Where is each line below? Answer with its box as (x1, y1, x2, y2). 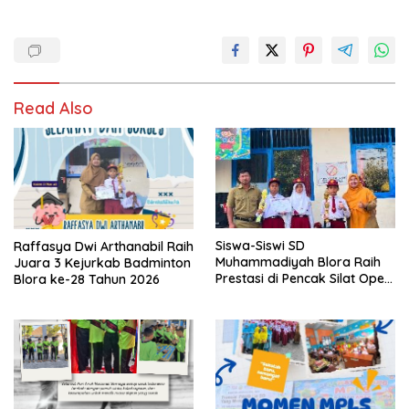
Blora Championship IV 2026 (215, 287, 387, 304)
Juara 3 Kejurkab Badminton (14, 254, 191, 271)
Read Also (14, 98, 93, 119)
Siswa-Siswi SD (215, 237, 305, 255)
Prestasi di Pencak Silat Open (215, 270, 392, 288)
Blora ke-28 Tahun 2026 (14, 270, 160, 288)
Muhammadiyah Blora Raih (215, 254, 381, 271)
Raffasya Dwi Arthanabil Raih (14, 237, 194, 255)
